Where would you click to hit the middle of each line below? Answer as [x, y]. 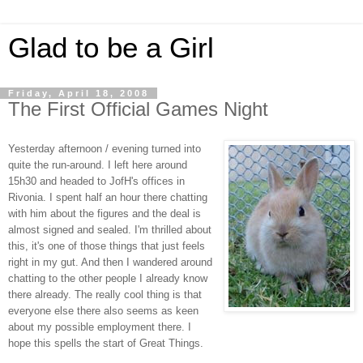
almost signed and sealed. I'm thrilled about [110, 229]
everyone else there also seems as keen [103, 310]
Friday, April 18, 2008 [79, 93]
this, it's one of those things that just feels [107, 246]
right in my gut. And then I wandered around [110, 262]
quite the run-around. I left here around [98, 164]
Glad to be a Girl [111, 48]
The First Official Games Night [138, 109]
